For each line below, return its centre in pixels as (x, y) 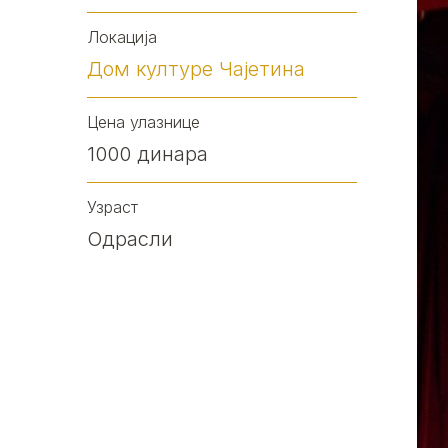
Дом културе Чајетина (196, 69)
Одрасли (130, 239)
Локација (122, 37)
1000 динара (147, 154)
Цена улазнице (143, 122)
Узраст (112, 207)
